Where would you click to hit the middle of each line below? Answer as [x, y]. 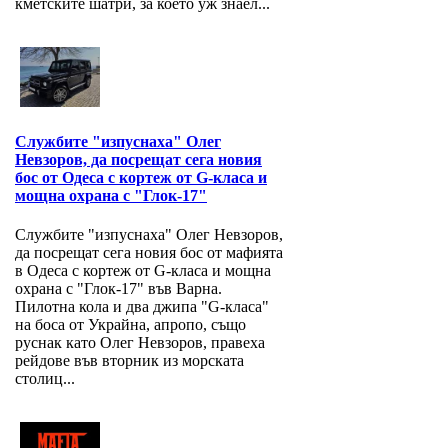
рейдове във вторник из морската [129, 361]
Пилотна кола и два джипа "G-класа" [142, 307]
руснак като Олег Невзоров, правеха [140, 343]
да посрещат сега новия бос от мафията [149, 253]
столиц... [45, 379]
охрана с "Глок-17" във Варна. [124, 289]
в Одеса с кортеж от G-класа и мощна [143, 271]
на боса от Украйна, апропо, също [130, 325]
